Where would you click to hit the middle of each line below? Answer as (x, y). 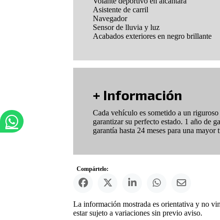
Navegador (110, 19)
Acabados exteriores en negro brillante (152, 36)
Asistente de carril (121, 10)
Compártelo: (93, 169)
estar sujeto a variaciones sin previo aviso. (138, 213)
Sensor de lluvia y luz (126, 27)
